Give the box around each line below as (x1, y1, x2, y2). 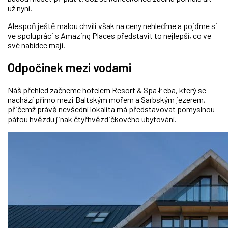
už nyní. (8, 3, 34, 13)
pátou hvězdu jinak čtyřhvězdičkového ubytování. (8, 114, 177, 124)
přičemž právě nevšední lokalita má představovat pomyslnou (8, 104, 215, 115)
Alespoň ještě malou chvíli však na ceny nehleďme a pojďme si (8, 21, 217, 31)
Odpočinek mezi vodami (8, 60, 131, 75)
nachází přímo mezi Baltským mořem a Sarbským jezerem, (8, 95, 206, 105)
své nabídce (8, 40, 49, 50)
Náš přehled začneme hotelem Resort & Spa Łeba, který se (8, 85, 206, 95)
